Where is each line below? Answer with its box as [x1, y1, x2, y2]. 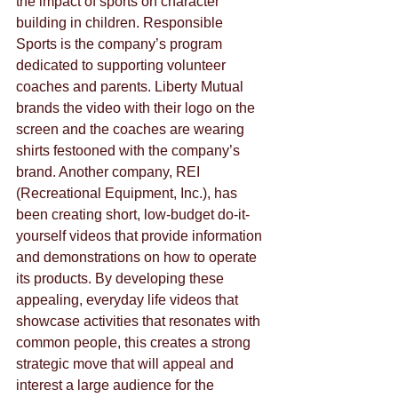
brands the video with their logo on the [16, 100, 259, 116]
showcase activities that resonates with [16, 314, 264, 330]
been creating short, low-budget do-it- [16, 207, 250, 223]
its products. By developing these [16, 271, 227, 287]
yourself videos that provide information [16, 228, 266, 244]
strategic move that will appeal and [16, 356, 237, 372]
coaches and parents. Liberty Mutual [16, 79, 247, 95]
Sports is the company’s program [16, 36, 226, 52]
